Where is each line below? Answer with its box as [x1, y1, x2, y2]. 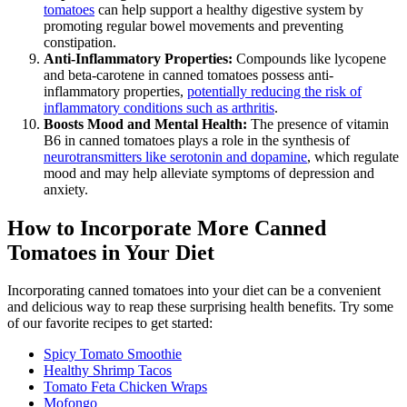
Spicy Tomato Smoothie [44, 346, 182, 362]
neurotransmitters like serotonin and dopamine [44, 148, 307, 164]
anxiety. [44, 181, 88, 197]
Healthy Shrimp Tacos [44, 362, 172, 379]
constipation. [44, 34, 116, 50]
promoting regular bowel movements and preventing [44, 17, 343, 34]
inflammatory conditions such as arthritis [44, 99, 274, 115]
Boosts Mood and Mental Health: [44, 115, 247, 132]
